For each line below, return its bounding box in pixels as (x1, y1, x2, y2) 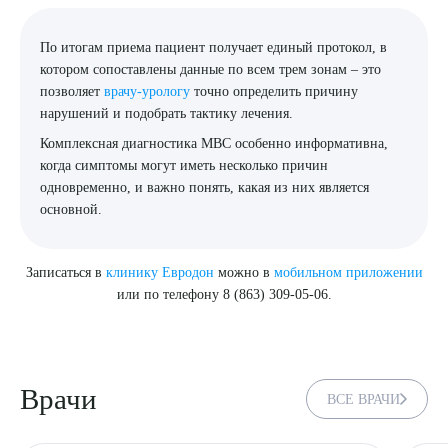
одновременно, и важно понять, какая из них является (40, 179, 370, 196)
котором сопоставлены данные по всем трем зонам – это (40, 61, 382, 78)
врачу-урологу (104, 83, 191, 100)
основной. (40, 201, 103, 218)
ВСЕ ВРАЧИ (327, 392, 400, 408)
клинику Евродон (105, 264, 214, 281)
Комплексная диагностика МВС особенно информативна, (40, 135, 389, 152)
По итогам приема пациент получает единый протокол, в (40, 39, 388, 56)
